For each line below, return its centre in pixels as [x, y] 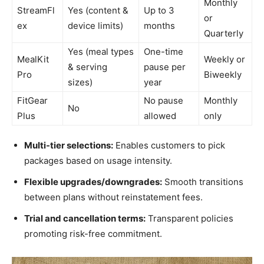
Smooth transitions [203, 182]
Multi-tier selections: [69, 146]
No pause [164, 101]
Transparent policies [189, 219]
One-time [164, 52]
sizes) [80, 82]
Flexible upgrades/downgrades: [93, 182]
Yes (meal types [101, 52]
